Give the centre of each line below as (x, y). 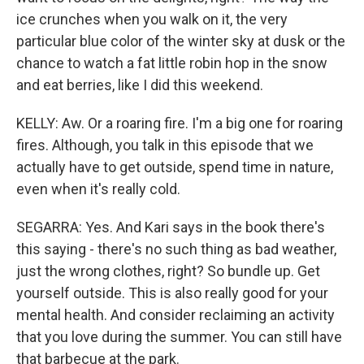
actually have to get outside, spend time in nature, (175, 167)
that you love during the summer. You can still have (179, 337)
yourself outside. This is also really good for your (172, 293)
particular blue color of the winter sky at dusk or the (181, 41)
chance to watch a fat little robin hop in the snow (172, 63)
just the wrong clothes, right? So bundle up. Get (168, 271)
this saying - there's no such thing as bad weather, (176, 249)
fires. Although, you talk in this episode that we (165, 145)
